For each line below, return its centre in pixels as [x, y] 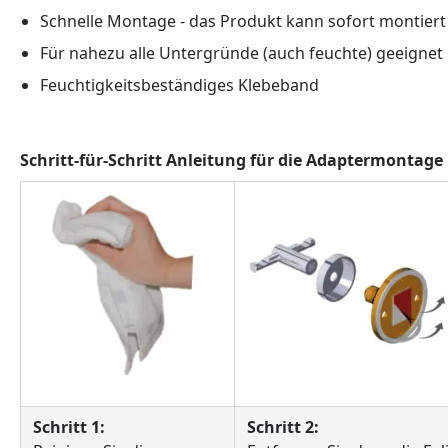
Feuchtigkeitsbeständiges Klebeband [179, 85]
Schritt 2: [283, 427]
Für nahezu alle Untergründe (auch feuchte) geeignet [241, 53]
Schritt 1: [69, 427]
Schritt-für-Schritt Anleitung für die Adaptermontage [231, 160]
